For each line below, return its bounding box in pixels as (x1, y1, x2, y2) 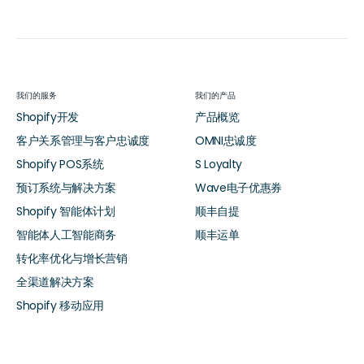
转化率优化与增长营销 (16, 249, 128, 266)
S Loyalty (195, 155, 243, 172)
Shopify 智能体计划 (16, 202, 115, 219)
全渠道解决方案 (16, 273, 94, 290)
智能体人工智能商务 (16, 226, 117, 243)
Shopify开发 (16, 108, 80, 125)
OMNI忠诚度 (195, 132, 257, 149)
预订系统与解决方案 (16, 179, 117, 196)
